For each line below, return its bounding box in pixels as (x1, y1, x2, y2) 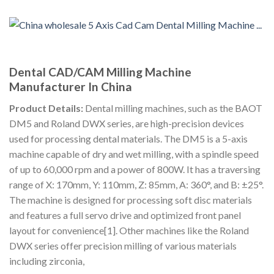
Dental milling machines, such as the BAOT (83, 102, 262, 114)
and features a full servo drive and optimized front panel (9, 209, 241, 221)
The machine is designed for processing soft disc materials (9, 193, 252, 206)
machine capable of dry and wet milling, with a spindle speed (9, 147, 259, 160)
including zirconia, (9, 254, 84, 267)
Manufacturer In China (9, 80, 132, 94)
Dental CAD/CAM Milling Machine (9, 65, 191, 80)
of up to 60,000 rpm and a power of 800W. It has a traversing (9, 163, 261, 175)
